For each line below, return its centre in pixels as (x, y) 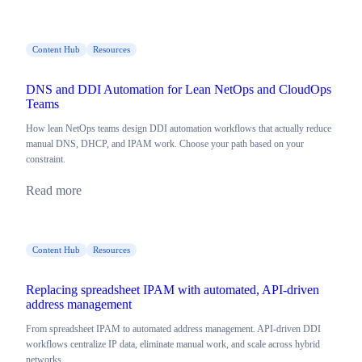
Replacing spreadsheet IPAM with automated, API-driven (173, 290)
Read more (54, 191)
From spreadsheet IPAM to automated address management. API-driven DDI (173, 329)
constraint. (46, 160)
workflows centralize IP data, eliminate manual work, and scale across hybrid (173, 345)
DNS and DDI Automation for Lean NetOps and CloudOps (179, 90)
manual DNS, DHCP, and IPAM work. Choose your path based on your (165, 144)
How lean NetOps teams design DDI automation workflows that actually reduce (179, 129)
